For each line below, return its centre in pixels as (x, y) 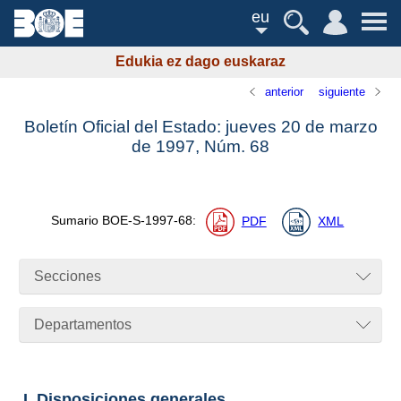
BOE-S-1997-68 (147, 221)
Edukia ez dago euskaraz (200, 62)
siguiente (341, 91)
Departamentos (83, 325)
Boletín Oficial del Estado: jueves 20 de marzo (200, 127)
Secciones (68, 277)
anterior (285, 91)
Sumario (76, 221)
